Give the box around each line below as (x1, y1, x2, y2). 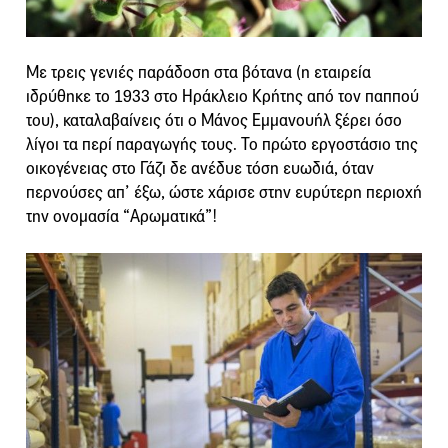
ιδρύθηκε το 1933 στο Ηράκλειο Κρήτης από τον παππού (26, 86, 419, 108)
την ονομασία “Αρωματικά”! (26, 206, 218, 228)
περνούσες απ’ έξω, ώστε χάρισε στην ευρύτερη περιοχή (26, 182, 422, 204)
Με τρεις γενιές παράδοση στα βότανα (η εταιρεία (26, 62, 371, 84)
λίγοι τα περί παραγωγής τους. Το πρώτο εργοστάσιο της (26, 134, 418, 156)
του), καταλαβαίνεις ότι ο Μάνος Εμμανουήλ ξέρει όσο (26, 110, 402, 132)
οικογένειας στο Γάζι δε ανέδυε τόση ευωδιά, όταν (26, 158, 374, 180)
